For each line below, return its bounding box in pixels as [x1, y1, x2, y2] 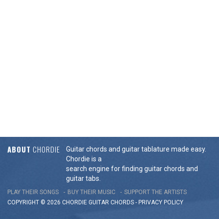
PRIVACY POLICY [138, 199, 183, 206]
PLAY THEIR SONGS [7, 189, 59, 196]
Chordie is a [66, 154, 102, 163]
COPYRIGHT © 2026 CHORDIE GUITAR [7, 199, 110, 206]
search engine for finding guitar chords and [66, 164, 198, 173]
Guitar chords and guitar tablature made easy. [66, 145, 206, 153]
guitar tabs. [66, 174, 101, 182]
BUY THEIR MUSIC [67, 189, 115, 196]
